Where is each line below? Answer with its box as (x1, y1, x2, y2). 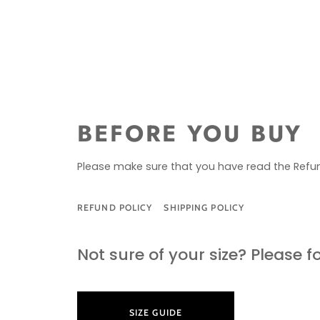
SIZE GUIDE (129, 306, 183, 318)
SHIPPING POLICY (164, 201, 245, 213)
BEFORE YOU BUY (77, 116, 303, 150)
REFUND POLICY (77, 201, 153, 213)
